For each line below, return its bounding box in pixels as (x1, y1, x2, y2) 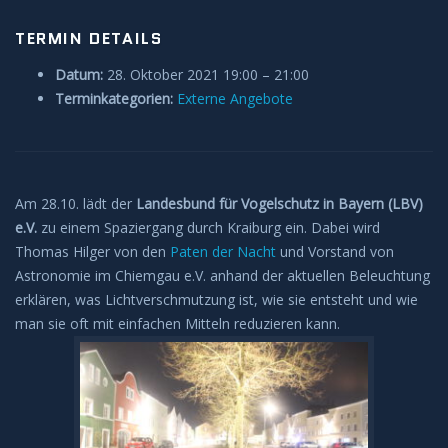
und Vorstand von (276, 242, 394, 261)
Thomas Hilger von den (15, 242, 170, 261)
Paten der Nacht (170, 242, 276, 261)
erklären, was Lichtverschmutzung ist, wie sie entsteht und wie (15, 290, 418, 309)
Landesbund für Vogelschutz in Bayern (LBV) (136, 194, 423, 213)
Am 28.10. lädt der (15, 194, 136, 213)
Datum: (55, 65, 103, 84)
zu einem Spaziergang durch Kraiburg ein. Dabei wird (41, 218, 380, 237)
